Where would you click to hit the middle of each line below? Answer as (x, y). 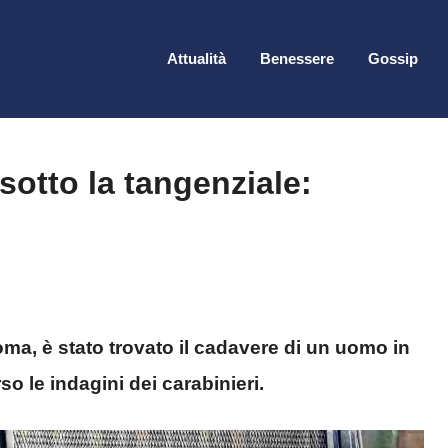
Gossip (393, 58)
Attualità (196, 58)
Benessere (297, 58)
